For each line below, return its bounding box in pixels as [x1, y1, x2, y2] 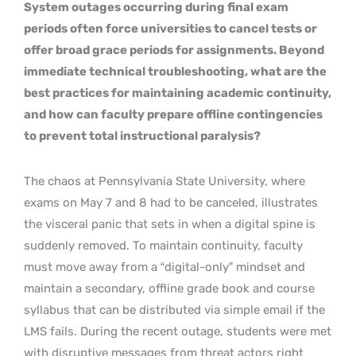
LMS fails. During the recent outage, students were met [24, 323, 331, 339]
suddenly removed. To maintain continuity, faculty [24, 238, 303, 253]
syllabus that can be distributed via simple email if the [24, 302, 325, 317]
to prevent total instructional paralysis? [24, 128, 261, 143]
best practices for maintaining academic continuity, [24, 85, 331, 100]
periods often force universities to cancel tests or [24, 21, 317, 36]
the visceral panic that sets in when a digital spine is [24, 216, 315, 231]
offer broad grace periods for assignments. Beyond [24, 42, 324, 57]
